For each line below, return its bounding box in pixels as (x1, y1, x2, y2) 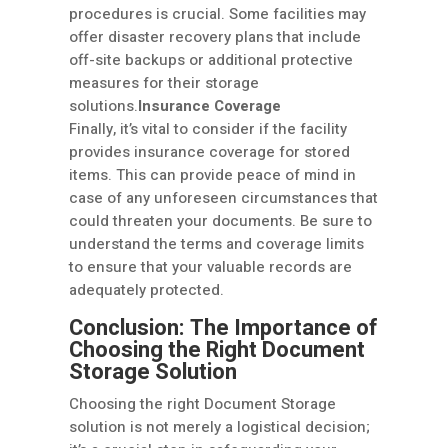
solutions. (69, 95, 138, 118)
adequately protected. (69, 279, 224, 302)
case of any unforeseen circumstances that (69, 187, 378, 210)
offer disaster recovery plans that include (69, 26, 361, 49)
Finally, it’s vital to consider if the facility (69, 118, 347, 141)
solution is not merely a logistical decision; (69, 416, 370, 439)
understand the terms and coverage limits (69, 233, 364, 256)
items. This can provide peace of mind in (69, 164, 356, 187)
